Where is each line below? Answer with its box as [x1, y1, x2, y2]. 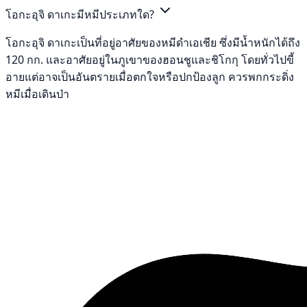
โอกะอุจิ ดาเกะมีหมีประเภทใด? [5, 6, 157, 22]
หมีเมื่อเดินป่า [5, 86, 69, 101]
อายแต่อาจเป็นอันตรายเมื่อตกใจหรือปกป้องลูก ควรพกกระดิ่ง [5, 69, 294, 84]
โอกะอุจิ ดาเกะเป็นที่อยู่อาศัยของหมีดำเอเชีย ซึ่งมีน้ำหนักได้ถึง [5, 34, 300, 50]
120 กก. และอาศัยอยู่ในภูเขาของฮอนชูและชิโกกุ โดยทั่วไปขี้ [5, 51, 294, 67]
